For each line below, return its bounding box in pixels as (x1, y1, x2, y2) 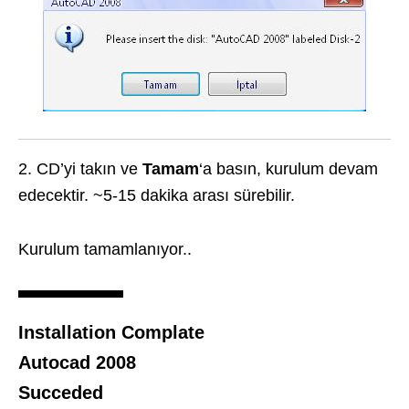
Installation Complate (18, 322, 204, 343)
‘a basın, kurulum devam (199, 160, 378, 179)
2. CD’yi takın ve (18, 160, 142, 179)
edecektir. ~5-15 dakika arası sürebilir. (18, 186, 295, 205)
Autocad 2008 (18, 352, 136, 373)
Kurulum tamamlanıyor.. (18, 240, 192, 259)
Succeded (18, 383, 103, 404)
